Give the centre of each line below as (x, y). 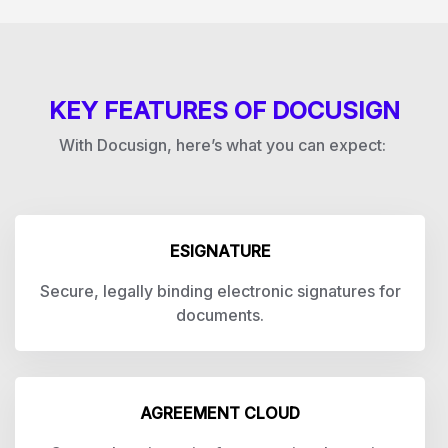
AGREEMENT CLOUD (220, 413)
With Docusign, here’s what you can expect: (224, 145)
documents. (220, 315)
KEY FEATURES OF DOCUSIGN (224, 110)
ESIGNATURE (220, 251)
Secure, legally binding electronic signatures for (220, 291)
